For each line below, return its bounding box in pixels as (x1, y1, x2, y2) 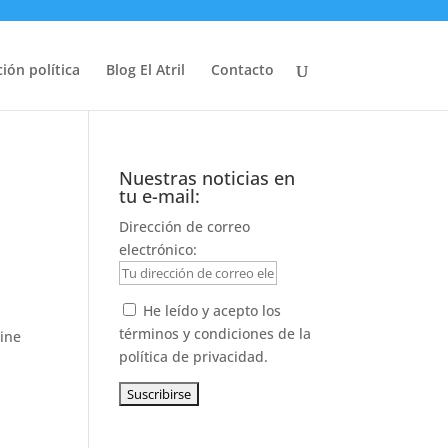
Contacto (210, 60, 274, 79)
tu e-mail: (119, 184, 201, 208)
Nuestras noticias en (119, 166, 296, 190)
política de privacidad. (119, 347, 269, 366)
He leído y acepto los (143, 301, 282, 320)
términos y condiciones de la (119, 324, 312, 343)
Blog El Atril (105, 60, 185, 79)
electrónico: (119, 240, 198, 259)
